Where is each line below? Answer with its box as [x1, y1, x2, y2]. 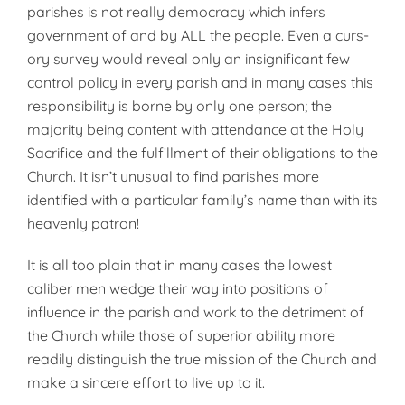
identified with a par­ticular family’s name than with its [27, 191, 378, 209]
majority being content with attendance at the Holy [27, 120, 363, 138]
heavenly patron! [27, 214, 139, 232]
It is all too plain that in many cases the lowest [27, 256, 332, 274]
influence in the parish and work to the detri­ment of [27, 303, 364, 321]
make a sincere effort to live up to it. [27, 373, 265, 391]
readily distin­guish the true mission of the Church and [27, 350, 377, 368]
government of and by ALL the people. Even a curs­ [27, 26, 369, 44]
